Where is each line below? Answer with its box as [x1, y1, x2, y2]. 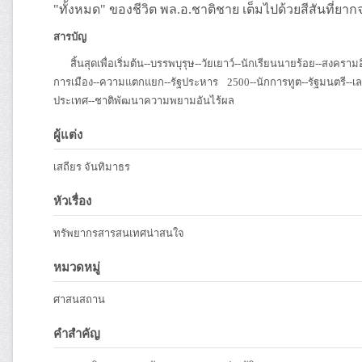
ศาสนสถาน [53, 293, 105, 305]
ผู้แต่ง [53, 128, 82, 141]
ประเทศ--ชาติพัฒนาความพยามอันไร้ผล [53, 95, 234, 107]
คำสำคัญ [53, 327, 100, 340]
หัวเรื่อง [53, 195, 91, 208]
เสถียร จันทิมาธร [53, 161, 130, 173]
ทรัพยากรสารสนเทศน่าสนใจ [53, 227, 184, 239]
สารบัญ [53, 31, 86, 43]
